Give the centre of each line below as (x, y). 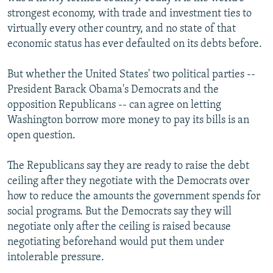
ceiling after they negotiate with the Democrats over (128, 182)
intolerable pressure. (56, 258)
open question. (41, 136)
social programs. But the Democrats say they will (119, 212)
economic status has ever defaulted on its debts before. (135, 44)
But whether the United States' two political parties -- (131, 75)
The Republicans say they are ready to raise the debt (128, 166)
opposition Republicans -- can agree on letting (114, 105)
